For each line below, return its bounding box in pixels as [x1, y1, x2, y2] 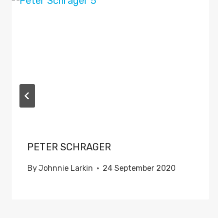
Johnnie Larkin [38, 163, 93, 173]
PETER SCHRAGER [27, 141, 111, 153]
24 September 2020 [103, 163, 176, 173]
